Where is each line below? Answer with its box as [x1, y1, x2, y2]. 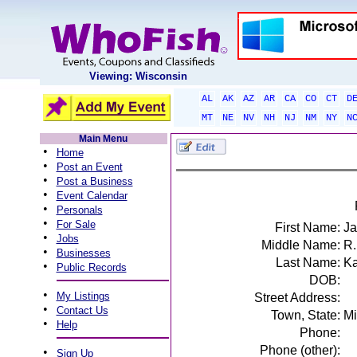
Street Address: [253, 291, 340, 304]
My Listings [56, 290, 110, 302]
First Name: [274, 221, 340, 234]
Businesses [56, 247, 111, 259]
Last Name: [275, 256, 340, 269]
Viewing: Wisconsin [89, 70, 187, 82]
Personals [56, 204, 103, 216]
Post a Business [56, 175, 133, 187]
